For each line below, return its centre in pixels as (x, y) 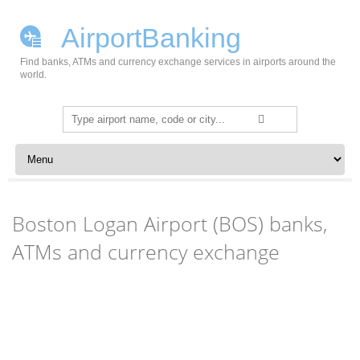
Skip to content (49, 149)
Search (81, 115)
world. (33, 75)
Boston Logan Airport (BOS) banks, (170, 223)
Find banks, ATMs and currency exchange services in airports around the (178, 62)
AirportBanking (148, 38)
